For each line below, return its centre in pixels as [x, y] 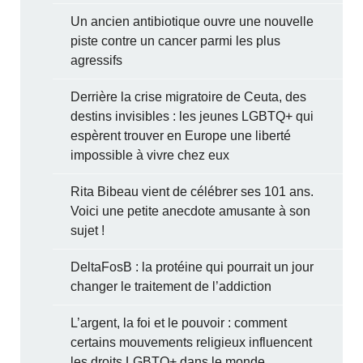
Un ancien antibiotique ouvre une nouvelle [192, 21]
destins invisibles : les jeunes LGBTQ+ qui [192, 116]
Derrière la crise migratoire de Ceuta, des [189, 96]
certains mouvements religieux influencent [192, 342]
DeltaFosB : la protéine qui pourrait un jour [192, 267]
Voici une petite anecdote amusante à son [191, 211]
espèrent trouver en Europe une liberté [181, 135]
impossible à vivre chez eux [150, 155]
